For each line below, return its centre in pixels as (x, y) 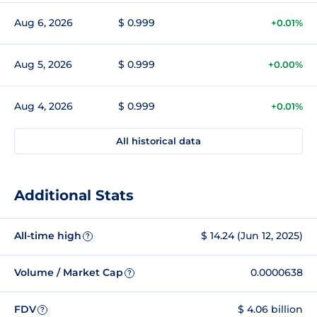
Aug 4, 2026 (44, 106)
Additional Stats (74, 195)
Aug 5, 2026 (43, 64)
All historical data (158, 140)
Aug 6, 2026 (44, 22)
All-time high (48, 236)
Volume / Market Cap (69, 273)
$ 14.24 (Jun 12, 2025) (252, 236)
